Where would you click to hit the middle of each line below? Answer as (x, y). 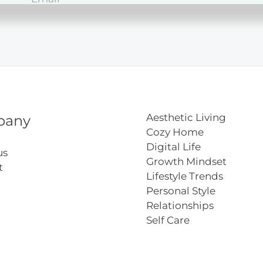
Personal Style (181, 191)
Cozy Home (175, 132)
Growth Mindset (186, 162)
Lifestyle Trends (185, 176)
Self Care (168, 220)
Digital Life (173, 147)
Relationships (180, 206)
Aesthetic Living (186, 118)
